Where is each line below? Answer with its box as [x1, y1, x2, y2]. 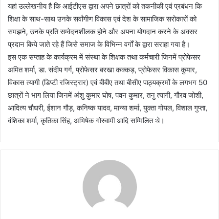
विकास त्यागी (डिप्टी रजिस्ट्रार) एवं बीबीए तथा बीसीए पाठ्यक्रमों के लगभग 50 [8, 78, 207, 88]
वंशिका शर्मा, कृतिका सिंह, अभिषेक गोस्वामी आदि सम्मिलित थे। [8, 116, 165, 126]
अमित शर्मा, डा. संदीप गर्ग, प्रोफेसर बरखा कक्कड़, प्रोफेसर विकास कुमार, [8, 65, 197, 75]
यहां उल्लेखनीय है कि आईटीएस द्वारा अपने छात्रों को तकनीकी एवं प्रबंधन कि [8, 1, 202, 11]
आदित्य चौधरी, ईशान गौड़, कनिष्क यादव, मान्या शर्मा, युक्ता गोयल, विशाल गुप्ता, [8, 103, 207, 113]
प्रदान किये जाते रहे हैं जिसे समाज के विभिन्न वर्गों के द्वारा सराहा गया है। [8, 40, 190, 49]
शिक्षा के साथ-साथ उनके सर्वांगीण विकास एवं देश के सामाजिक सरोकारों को [8, 14, 197, 24]
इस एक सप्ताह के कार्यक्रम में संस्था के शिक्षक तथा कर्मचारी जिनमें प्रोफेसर [8, 52, 200, 62]
